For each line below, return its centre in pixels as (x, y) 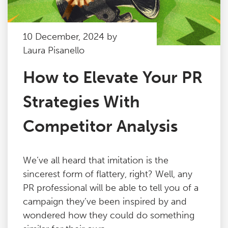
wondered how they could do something (109, 215)
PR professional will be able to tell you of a (111, 188)
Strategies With (81, 102)
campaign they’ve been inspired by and (105, 202)
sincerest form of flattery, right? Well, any (108, 174)
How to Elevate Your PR (113, 77)
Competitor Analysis (100, 126)
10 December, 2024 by (70, 37)
